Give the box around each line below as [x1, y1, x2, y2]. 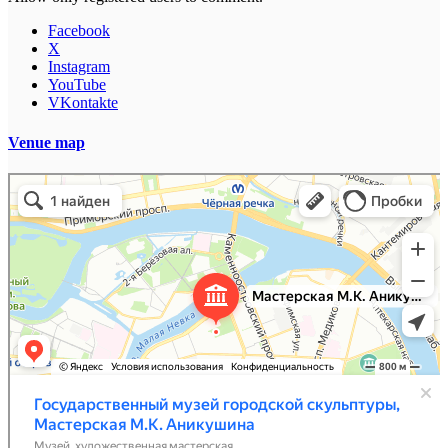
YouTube [48, 76, 106, 94]
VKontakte [48, 94, 118, 112]
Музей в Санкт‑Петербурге [8, 186, 145, 201]
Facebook [48, 22, 110, 40]
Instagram [48, 58, 110, 76]
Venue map [8, 133, 85, 151]
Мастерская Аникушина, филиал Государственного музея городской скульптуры [8, 172, 412, 187]
